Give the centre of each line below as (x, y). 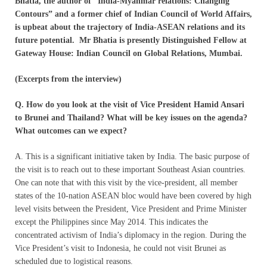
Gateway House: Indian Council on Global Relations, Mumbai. (129, 53)
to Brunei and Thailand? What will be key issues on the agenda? (131, 117)
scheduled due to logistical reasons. (74, 261)
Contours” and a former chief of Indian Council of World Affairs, (133, 14)
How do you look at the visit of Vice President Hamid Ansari (135, 104)
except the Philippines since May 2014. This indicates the (111, 222)
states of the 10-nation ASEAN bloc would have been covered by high (133, 195)
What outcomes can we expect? (71, 131)
